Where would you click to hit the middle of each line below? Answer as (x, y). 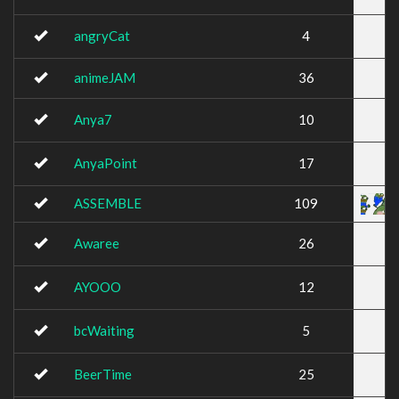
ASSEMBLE (108, 203)
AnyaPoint (106, 163)
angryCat (102, 36)
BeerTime (103, 374)
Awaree (97, 243)
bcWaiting (104, 330)
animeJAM (105, 77)
